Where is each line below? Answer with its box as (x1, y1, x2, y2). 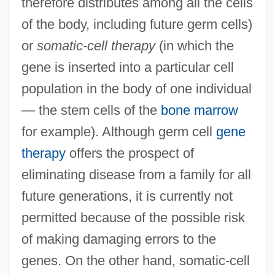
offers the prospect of (65, 145, 194, 161)
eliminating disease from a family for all (21, 166, 251, 182)
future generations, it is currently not (21, 188, 233, 204)
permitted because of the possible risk (21, 209, 245, 225)
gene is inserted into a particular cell (21, 59, 234, 75)
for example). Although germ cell (21, 123, 216, 139)
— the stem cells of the (21, 102, 161, 118)
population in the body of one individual (21, 80, 252, 96)
